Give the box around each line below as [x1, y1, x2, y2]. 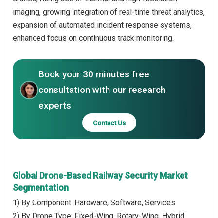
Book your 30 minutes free [38, 68, 149, 80]
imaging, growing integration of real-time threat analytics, [13, 7, 205, 17]
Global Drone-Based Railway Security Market [13, 170, 188, 181]
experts [38, 99, 71, 111]
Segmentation [13, 182, 69, 193]
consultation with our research [38, 84, 165, 95]
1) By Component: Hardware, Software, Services [13, 198, 175, 207]
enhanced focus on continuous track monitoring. [13, 33, 174, 43]
